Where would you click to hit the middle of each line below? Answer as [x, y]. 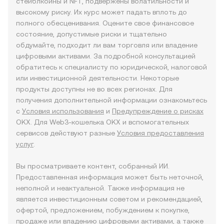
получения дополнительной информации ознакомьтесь [111, 100]
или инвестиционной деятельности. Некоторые [97, 78]
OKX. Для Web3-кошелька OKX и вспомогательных [102, 122]
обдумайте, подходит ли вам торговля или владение [107, 45]
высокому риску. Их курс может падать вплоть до [101, 12]
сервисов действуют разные [66, 133]
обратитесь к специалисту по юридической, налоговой [111, 67]
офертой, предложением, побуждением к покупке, [103, 210]
